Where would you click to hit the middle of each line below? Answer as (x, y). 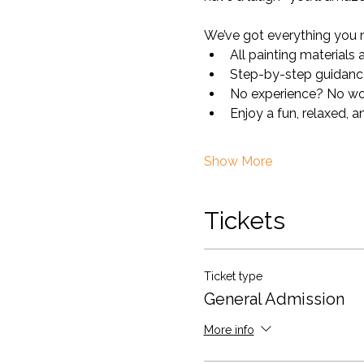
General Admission (274, 299)
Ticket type (233, 276)
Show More (238, 161)
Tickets (244, 221)
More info (229, 329)
